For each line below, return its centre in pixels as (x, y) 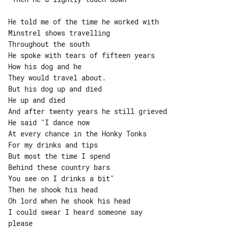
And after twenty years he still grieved (88, 111)
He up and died (37, 100)
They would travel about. (57, 77)
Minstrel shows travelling (59, 33)
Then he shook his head (53, 189)
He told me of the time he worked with (83, 21)
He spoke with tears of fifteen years (81, 55)
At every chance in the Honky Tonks (77, 133)
